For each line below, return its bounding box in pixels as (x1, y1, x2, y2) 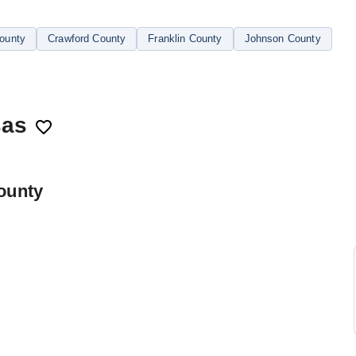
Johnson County (244, 33, 321, 44)
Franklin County (148, 33, 222, 44)
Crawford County (48, 33, 126, 44)
